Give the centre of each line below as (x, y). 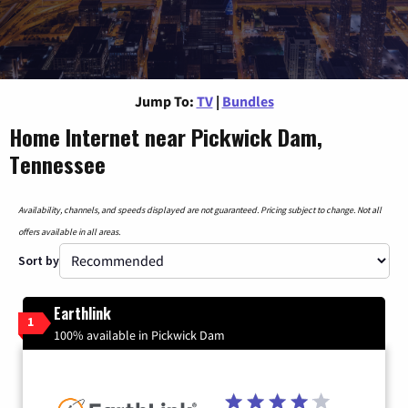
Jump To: (164, 101)
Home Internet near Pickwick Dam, (166, 136)
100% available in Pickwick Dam (139, 335)
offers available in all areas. (69, 231)
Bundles (248, 101)
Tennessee (57, 163)
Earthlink (82, 313)
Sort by (39, 260)
